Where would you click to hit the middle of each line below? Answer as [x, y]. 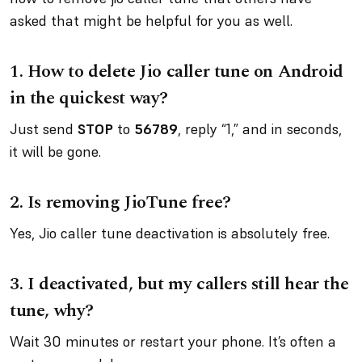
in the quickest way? [91, 98]
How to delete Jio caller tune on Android [185, 72]
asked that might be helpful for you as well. [153, 21]
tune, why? [52, 311]
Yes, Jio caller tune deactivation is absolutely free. [174, 233]
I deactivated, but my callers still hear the [188, 284]
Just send [44, 129]
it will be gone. [59, 152]
